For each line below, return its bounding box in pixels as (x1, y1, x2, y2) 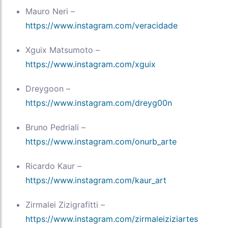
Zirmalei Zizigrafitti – (25, 199, 105, 210)
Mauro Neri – (25, 6, 75, 17)
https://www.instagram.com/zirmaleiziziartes (25, 214, 198, 224)
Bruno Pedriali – (25, 122, 85, 133)
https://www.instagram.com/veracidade (25, 20, 178, 31)
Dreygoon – (25, 83, 70, 94)
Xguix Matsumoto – (25, 45, 100, 55)
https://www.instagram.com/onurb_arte (25, 136, 177, 147)
